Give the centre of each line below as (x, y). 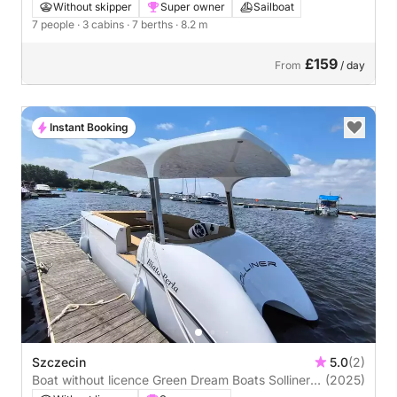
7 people (54, 24)
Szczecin (59, 362)
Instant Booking (89, 127)
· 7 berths (151, 24)
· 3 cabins (102, 24)
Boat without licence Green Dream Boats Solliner (92, 379)
